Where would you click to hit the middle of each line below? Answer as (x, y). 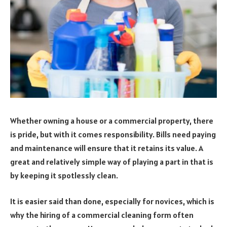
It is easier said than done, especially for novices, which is (112, 201)
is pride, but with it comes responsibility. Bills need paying (113, 134)
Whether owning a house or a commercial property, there (112, 120)
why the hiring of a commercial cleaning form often (102, 215)
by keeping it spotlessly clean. (64, 175)
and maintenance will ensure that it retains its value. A (107, 148)
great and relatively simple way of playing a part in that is (112, 161)
